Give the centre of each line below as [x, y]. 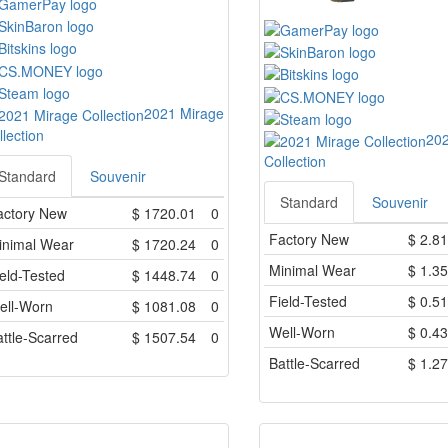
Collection [295, 161]
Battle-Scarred [314, 363]
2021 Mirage [183, 112]
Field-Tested [308, 301]
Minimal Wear [312, 270]
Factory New [309, 239]
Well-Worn [302, 332]
